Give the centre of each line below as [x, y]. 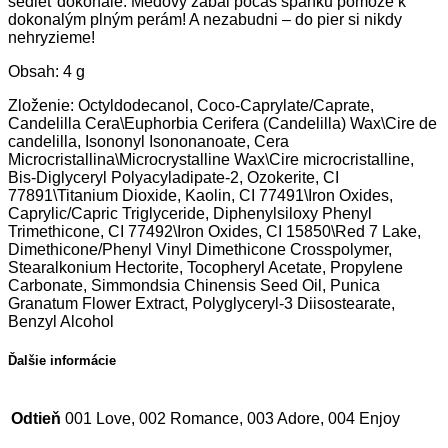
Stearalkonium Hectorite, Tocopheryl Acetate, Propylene [205, 268]
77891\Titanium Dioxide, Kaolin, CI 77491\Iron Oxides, [200, 196]
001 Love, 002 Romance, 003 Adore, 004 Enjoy [232, 418]
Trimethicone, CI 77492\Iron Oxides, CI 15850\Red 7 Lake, [214, 232]
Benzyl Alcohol [61, 322]
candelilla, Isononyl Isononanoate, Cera [148, 142]
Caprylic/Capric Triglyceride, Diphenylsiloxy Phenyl [190, 214]
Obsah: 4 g [46, 72]
